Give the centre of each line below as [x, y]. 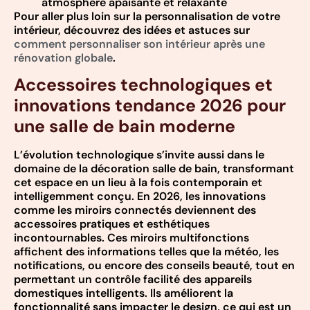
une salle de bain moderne [125, 127]
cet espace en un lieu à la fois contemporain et [138, 183]
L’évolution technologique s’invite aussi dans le [139, 155]
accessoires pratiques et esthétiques [112, 224]
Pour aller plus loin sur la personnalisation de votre [147, 17]
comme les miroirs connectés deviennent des [135, 210]
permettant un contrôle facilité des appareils [133, 280]
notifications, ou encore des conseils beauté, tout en [154, 266]
